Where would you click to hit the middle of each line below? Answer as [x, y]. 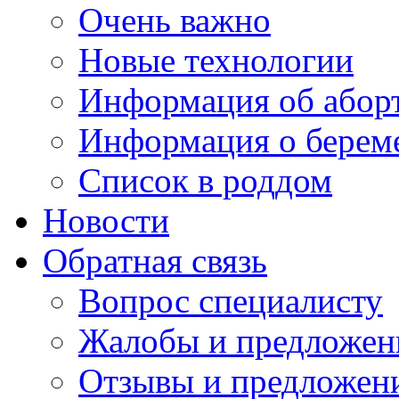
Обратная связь [155, 260]
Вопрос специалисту [231, 300]
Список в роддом [205, 180]
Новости [106, 220]
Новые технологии [216, 60]
